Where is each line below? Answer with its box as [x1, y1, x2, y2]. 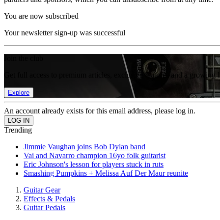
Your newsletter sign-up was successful [4, 28, 125, 37]
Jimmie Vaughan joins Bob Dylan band [24, 142, 145, 151]
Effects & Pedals [24, 194, 75, 203]
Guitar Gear [24, 186, 60, 194]
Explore [8, 89, 29, 96]
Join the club [4, 54, 43, 62]
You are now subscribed [4, 12, 79, 20]
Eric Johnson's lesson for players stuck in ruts [24, 160, 164, 168]
